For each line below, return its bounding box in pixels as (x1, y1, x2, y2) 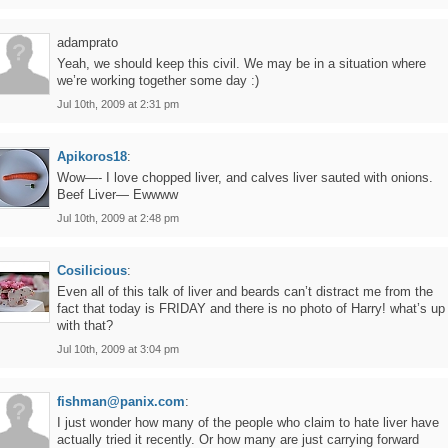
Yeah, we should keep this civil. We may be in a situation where (57, 56, 426, 71)
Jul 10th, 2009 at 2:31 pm (57, 98, 179, 110)
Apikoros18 (57, 149, 127, 164)
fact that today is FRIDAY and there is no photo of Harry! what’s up (57, 301, 445, 316)
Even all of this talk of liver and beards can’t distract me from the (57, 284, 433, 299)
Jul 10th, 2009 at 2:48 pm (57, 212, 179, 224)
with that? (57, 318, 113, 333)
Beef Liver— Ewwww (57, 187, 178, 202)
